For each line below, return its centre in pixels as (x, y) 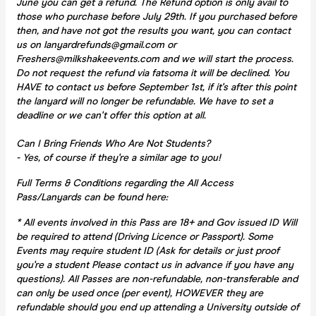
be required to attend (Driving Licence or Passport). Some (145, 236)
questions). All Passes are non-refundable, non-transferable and (157, 279)
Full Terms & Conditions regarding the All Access (125, 183)
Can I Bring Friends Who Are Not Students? (113, 143)
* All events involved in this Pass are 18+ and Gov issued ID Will (157, 222)
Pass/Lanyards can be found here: (92, 197)
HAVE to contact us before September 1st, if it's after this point (156, 87)
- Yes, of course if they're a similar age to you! (119, 157)
